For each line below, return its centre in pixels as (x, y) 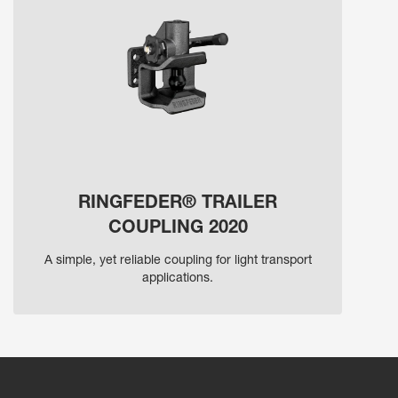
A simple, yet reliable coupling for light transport (178, 262)
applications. (178, 279)
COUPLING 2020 (178, 230)
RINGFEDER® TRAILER (178, 205)
